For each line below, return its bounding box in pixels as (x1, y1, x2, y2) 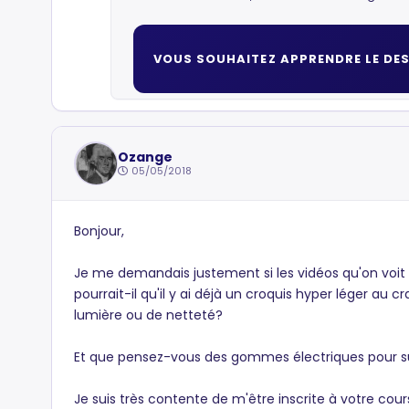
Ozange (118, 147, 173, 166)
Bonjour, (74, 222, 124, 240)
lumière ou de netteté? (74, 306, 223, 324)
